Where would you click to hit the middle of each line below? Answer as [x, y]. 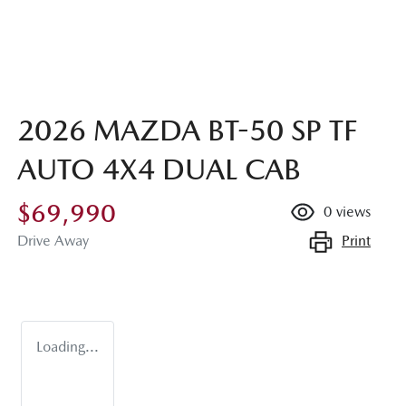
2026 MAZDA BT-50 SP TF [187, 130]
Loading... [68, 347]
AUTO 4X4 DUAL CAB [159, 169]
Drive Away [53, 241]
